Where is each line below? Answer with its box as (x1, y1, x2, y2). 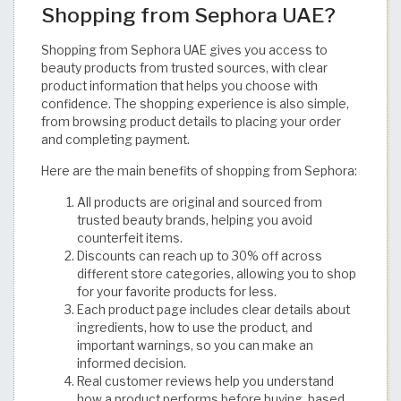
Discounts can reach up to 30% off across (77, 248, 322, 263)
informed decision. (77, 355, 186, 371)
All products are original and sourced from (77, 194, 322, 209)
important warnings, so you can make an (77, 337, 313, 353)
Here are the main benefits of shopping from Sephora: (41, 163, 357, 178)
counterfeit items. (77, 230, 183, 245)
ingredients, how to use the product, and (77, 320, 312, 335)
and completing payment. (41, 132, 190, 147)
